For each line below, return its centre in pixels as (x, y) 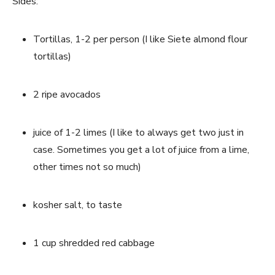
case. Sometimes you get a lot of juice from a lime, (141, 149)
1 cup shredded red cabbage (94, 243)
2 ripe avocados (67, 94)
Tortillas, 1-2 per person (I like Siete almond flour (140, 39)
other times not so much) (87, 167)
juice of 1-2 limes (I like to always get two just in (138, 132)
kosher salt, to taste (78, 205)
